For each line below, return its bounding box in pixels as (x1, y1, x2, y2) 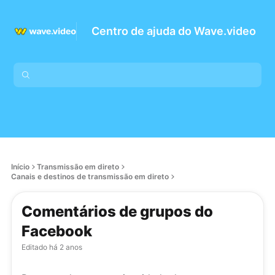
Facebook (21, 222, 92, 240)
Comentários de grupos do (21, 203, 213, 220)
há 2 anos (47, 242, 82, 252)
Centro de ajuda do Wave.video (91, 25, 256, 37)
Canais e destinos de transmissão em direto (11, 172, 169, 181)
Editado (21, 242, 47, 252)
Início (11, 162, 29, 171)
